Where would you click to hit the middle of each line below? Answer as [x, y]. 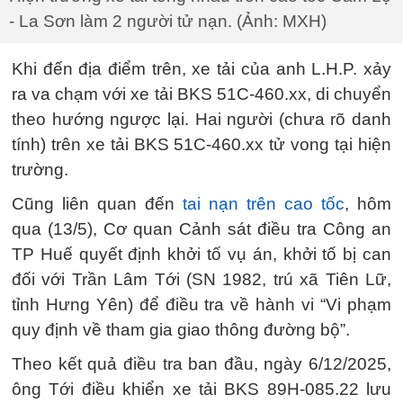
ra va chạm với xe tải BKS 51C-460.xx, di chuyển [201, 94]
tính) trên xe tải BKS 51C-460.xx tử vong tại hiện [201, 144]
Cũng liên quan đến [97, 204]
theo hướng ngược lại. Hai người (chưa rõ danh [201, 119]
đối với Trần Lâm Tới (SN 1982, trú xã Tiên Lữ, [201, 279]
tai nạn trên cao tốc [264, 204]
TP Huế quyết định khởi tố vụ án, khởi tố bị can [201, 254]
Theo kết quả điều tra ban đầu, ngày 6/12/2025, [201, 364]
